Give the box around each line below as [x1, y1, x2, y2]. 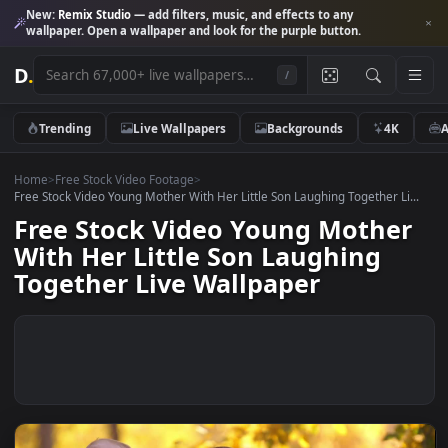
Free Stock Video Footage [60, 189, 216, 208]
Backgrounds [296, 132, 381, 151]
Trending [43, 132, 102, 151]
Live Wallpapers [147, 132, 251, 151]
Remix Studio [64, 7, 146, 25]
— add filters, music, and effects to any [145, 7, 393, 25]
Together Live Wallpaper [15, 295, 356, 333]
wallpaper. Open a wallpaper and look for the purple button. [28, 25, 402, 43]
